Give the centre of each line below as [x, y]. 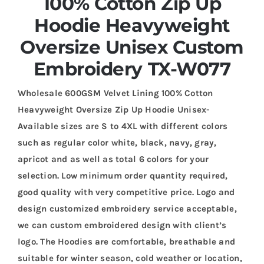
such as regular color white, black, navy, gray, [117, 142]
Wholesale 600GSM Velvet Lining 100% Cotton [115, 93]
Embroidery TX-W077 [132, 69]
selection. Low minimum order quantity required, [123, 175]
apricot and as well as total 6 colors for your [113, 159]
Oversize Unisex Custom [132, 47]
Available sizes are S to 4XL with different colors [123, 126]
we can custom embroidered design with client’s [122, 225]
